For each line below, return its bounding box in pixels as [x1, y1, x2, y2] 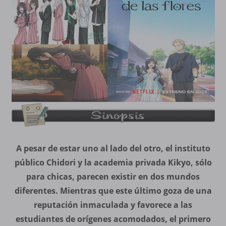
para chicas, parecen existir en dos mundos [26, 171, 200, 183]
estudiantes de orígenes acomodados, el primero [15, 213, 211, 225]
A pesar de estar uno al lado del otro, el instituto [16, 143, 210, 154]
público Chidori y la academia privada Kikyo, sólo [14, 157, 212, 168]
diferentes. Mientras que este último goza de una [14, 185, 212, 197]
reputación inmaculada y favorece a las [34, 199, 192, 211]
